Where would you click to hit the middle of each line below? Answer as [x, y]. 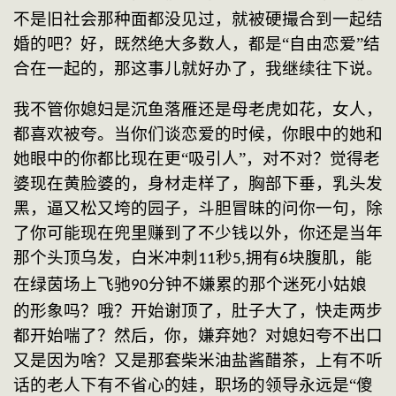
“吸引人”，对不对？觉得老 [281, 159]
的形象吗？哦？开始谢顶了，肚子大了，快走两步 [198, 311]
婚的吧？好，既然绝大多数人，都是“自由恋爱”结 [197, 43]
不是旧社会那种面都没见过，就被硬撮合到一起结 [198, 19]
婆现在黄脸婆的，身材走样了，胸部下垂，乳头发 [198, 184]
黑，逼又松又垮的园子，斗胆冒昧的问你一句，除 [198, 209]
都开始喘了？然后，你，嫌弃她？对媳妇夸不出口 [198, 336]
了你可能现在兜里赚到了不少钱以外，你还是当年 [198, 233]
